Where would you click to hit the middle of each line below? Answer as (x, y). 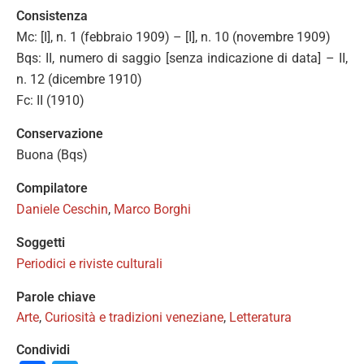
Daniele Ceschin (62, 209)
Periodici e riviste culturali (89, 264)
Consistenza (52, 16)
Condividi (43, 350)
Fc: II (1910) (50, 100)
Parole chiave (56, 297)
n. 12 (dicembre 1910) (79, 79)
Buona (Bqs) (52, 155)
